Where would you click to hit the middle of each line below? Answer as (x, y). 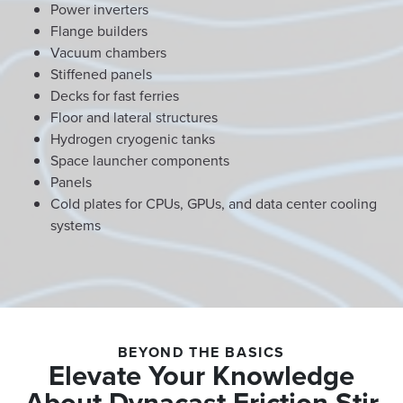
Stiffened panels (101, 74)
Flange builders (99, 31)
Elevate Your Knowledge (201, 375)
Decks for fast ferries (115, 95)
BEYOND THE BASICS (201, 352)
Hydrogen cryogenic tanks (133, 139)
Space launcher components (140, 160)
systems (76, 225)
